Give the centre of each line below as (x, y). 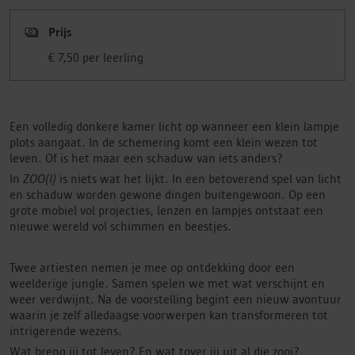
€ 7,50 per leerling (96, 57)
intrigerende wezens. (66, 331)
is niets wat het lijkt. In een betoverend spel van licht (199, 179)
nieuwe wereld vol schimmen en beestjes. (120, 226)
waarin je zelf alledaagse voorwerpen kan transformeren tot (169, 315)
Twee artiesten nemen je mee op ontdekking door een (152, 267)
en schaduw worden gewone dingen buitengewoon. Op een (168, 195)
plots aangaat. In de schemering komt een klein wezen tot (164, 142)
